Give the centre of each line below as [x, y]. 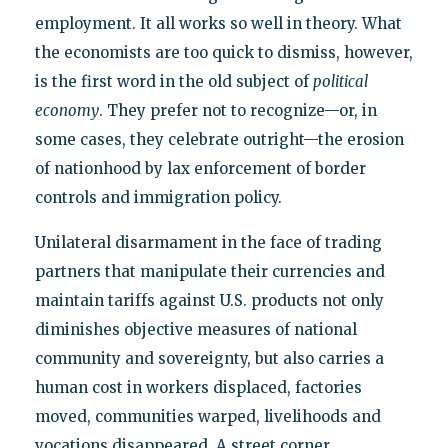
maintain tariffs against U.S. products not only [209, 300]
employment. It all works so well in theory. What [218, 23]
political [340, 81]
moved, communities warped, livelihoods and [207, 416]
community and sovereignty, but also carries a [209, 358]
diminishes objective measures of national [195, 329]
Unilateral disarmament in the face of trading [208, 242]
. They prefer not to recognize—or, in [237, 110]
